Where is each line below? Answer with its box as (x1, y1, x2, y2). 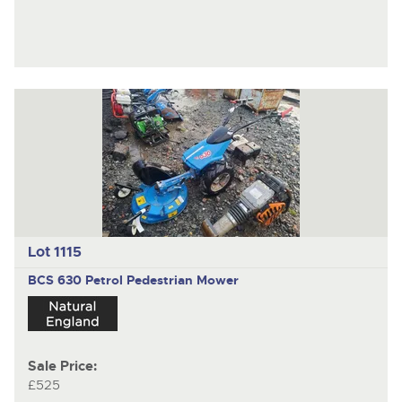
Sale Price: (27, 358, 97, 376)
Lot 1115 (27, 242, 82, 262)
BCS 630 (27, 271, 85, 288)
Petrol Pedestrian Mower (84, 271, 239, 288)
